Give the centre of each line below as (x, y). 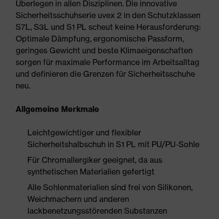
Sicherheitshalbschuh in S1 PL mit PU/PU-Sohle (113, 144)
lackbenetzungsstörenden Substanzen (97, 211)
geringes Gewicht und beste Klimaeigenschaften (104, 50)
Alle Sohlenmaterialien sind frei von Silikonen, (110, 187)
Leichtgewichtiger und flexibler (84, 132)
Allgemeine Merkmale (57, 109)
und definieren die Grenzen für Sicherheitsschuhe (105, 74)
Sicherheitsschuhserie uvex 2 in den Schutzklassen (108, 15)
